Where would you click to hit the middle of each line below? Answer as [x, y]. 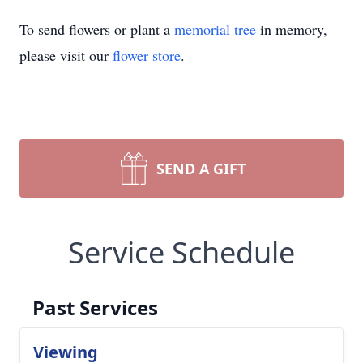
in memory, [292, 29]
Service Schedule [181, 252]
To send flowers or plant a [97, 29]
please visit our [66, 55]
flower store [147, 55]
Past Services [95, 307]
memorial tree [215, 29]
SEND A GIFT [201, 169]
